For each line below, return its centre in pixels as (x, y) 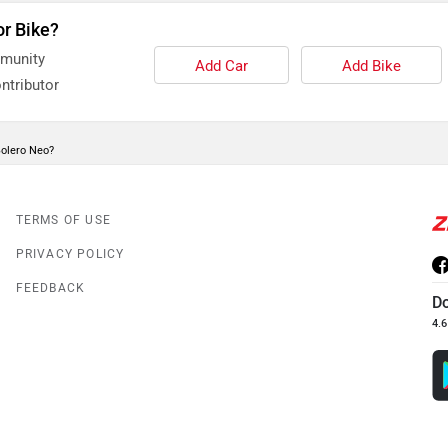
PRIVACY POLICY (70, 254)
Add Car (221, 66)
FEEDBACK (50, 288)
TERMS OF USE (63, 220)
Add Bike (371, 66)
